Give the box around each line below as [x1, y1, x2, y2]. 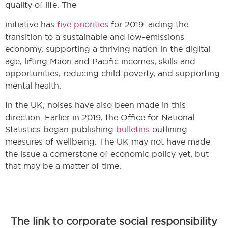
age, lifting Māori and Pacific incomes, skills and [5, 56, 195, 66]
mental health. [5, 80, 61, 90]
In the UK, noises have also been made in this [5, 100, 186, 110]
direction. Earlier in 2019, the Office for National [5, 112, 194, 122]
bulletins [116, 125, 150, 134]
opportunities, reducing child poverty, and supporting [5, 68, 220, 78]
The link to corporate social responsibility [11, 215, 217, 227]
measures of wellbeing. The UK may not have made [5, 137, 210, 147]
